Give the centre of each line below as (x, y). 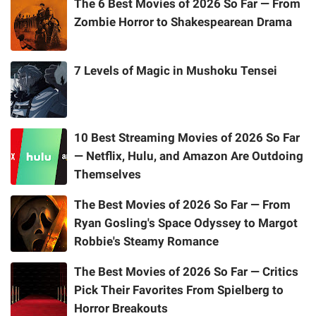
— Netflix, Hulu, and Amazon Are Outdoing (189, 156)
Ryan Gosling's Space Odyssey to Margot (186, 223)
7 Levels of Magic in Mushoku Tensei (176, 70)
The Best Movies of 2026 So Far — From (182, 204)
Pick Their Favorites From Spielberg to (179, 290)
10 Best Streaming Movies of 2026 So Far (187, 137)
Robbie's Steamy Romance (146, 241)
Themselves (108, 174)
